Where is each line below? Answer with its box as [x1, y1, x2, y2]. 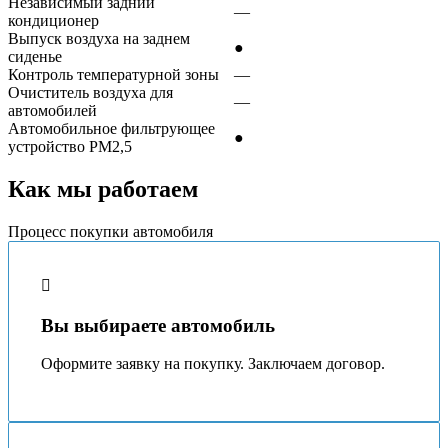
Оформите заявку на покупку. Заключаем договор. [41, 355, 385, 373]
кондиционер [8, 12, 99, 30]
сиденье [8, 48, 62, 66]
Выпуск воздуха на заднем [8, 30, 190, 48]
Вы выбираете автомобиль [41, 314, 275, 336]
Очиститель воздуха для [8, 84, 173, 102]
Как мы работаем [8, 176, 198, 203]
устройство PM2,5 [8, 138, 132, 156]
